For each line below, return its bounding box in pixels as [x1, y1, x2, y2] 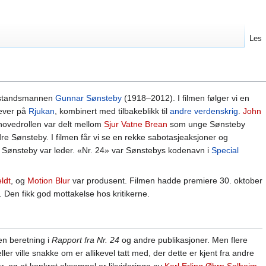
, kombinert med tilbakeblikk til [55, 106, 170, 116]
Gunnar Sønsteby [55, 93, 122, 103]
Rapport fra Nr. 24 [52, 235, 119, 245]
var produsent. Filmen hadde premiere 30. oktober [70, 176, 262, 186]
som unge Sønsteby [167, 119, 245, 129]
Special [211, 145, 239, 156]
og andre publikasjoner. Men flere [119, 235, 248, 245]
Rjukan [28, 106, 55, 116]
